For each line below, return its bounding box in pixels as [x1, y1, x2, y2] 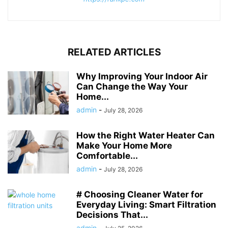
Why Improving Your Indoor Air [76, 71, 208, 82]
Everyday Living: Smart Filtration [76, 199, 216, 210]
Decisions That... [76, 210, 148, 220]
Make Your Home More [76, 140, 172, 151]
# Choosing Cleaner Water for [76, 189, 203, 200]
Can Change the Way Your [76, 81, 188, 92]
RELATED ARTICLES [67, 46, 161, 59]
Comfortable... [76, 151, 138, 161]
